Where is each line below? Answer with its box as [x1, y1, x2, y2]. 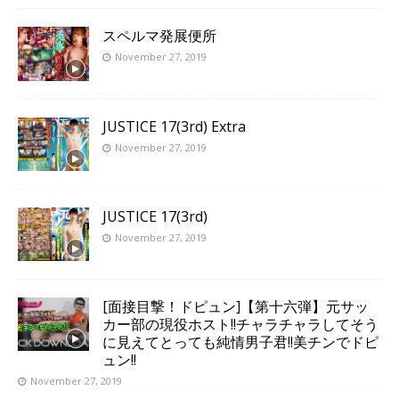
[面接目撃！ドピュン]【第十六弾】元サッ [102, 296, 369, 316]
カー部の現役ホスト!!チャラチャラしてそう [102, 313, 379, 334]
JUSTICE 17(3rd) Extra [102, 116, 246, 136]
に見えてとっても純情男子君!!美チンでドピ [102, 331, 379, 352]
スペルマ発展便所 [102, 26, 216, 46]
